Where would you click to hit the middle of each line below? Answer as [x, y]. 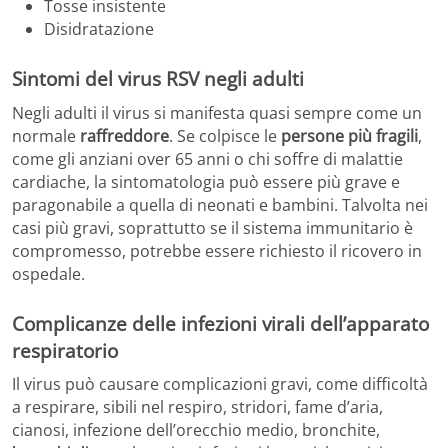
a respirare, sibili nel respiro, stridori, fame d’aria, [197, 407]
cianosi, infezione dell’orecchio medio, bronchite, [196, 430]
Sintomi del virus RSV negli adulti [158, 78]
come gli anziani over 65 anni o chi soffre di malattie [207, 158]
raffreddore [124, 135]
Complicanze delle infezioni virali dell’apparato [220, 323]
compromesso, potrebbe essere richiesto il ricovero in [217, 250]
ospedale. [48, 273]
